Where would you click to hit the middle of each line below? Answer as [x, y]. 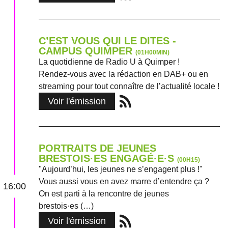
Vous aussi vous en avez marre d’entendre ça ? [124, 182]
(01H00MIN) [152, 53]
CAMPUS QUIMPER [87, 51]
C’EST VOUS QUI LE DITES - [107, 41]
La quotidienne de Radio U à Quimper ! [109, 62]
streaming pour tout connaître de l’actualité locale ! [129, 87]
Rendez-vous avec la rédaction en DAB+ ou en [123, 74]
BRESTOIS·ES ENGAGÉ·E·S [108, 159]
